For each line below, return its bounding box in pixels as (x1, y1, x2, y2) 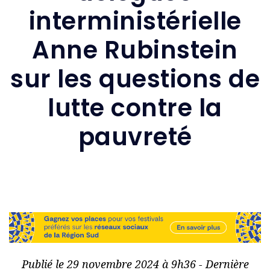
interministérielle (28, 4, 242, 38)
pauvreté (78, 119, 192, 154)
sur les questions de (10, 61, 260, 96)
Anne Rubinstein (32, 33, 238, 67)
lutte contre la (48, 90, 222, 125)
